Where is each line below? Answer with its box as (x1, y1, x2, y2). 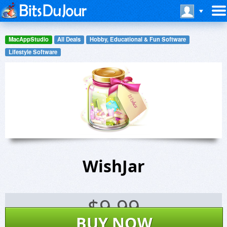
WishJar (82, 155, 145, 177)
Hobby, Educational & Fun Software (89, 35, 186, 44)
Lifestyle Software (8, 47, 57, 56)
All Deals (57, 35, 81, 44)
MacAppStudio (8, 35, 49, 44)
